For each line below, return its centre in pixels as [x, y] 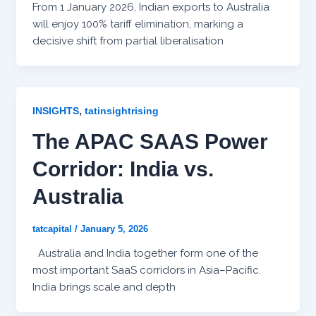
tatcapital [53, 229]
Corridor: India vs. [123, 169]
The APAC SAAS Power [150, 142]
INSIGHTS [55, 111]
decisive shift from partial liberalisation [128, 41]
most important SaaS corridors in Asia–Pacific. [146, 271]
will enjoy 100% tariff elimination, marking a [138, 24]
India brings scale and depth [104, 287]
